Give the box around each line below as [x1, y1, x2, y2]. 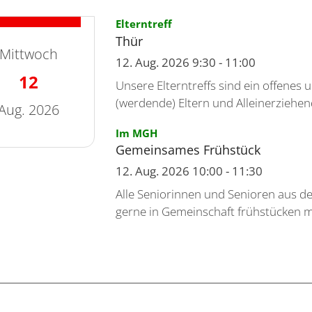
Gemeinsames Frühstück [115, 141, 260, 159]
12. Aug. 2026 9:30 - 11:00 [115, 54, 256, 70]
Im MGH [115, 125, 157, 140]
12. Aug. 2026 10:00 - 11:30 [115, 163, 263, 180]
